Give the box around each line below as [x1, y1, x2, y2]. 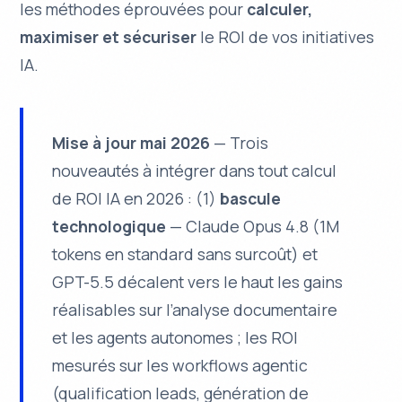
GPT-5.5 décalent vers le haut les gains [52, 270, 344, 293]
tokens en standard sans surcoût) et [52, 242, 319, 265]
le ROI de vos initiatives [197, 25, 375, 48]
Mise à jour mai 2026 [52, 131, 211, 153]
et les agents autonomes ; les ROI [52, 326, 299, 348]
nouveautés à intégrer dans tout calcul [52, 159, 337, 181]
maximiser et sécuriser [20, 25, 197, 48]
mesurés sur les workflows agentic [52, 354, 309, 376]
